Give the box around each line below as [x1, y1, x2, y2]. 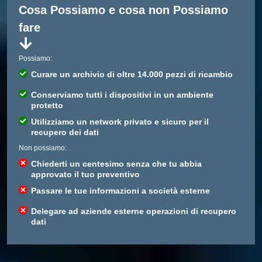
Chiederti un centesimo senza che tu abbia [31, 159, 202, 169]
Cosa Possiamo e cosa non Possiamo [19, 4, 228, 17]
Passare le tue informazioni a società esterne [31, 186, 210, 196]
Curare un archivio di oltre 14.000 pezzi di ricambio [31, 70, 233, 80]
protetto [31, 101, 63, 111]
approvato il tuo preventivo [31, 170, 140, 180]
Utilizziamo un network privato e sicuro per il [31, 117, 209, 127]
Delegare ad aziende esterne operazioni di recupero [31, 206, 236, 216]
